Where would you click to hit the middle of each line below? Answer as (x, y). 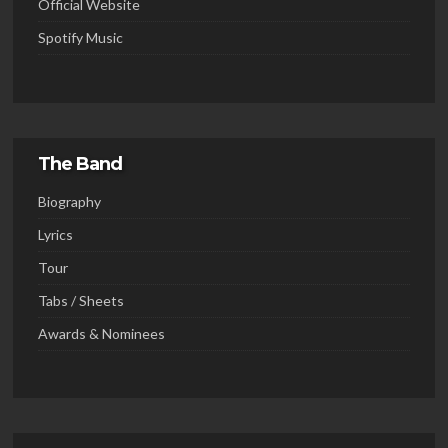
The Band (80, 163)
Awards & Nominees (101, 333)
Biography (69, 201)
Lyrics (55, 234)
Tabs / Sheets (81, 300)
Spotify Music (80, 38)
